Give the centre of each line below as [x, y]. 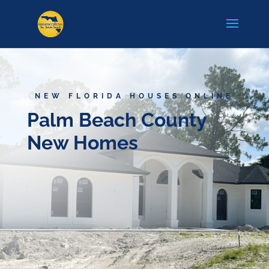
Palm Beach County [116, 119]
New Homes [82, 142]
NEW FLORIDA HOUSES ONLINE [134, 96]
